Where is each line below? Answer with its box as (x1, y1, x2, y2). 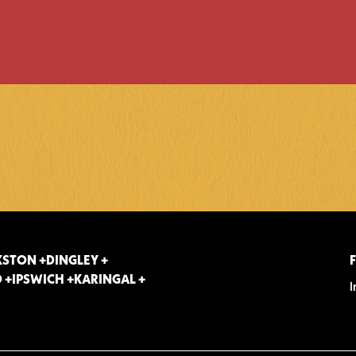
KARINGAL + (73, 274, 145, 287)
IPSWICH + (11, 274, 74, 287)
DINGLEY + (45, 255, 108, 268)
